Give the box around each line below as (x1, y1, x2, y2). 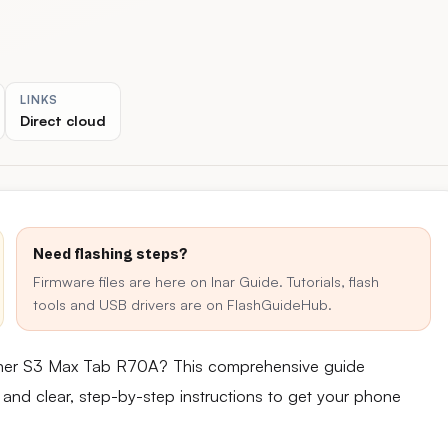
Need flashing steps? (33, 245, 187, 263)
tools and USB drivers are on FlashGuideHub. (33, 295, 332, 313)
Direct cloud (20, 111, 107, 129)
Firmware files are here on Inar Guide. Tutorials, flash (33, 272, 379, 290)
